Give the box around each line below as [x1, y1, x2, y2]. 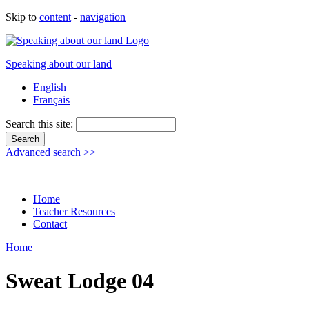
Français [33, 94, 70, 106]
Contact [33, 218, 67, 230]
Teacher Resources [33, 206, 115, 217]
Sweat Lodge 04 [6, 268, 154, 294]
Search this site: [6, 118, 76, 130]
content [39, 11, 71, 23]
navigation [80, 11, 126, 23]
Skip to [6, 11, 39, 23]
